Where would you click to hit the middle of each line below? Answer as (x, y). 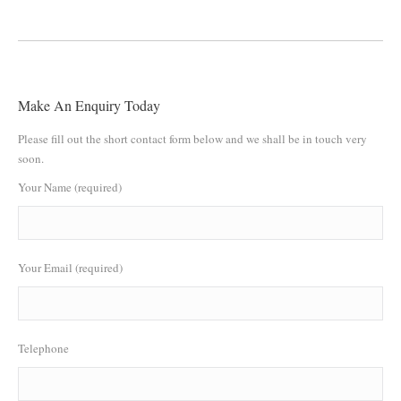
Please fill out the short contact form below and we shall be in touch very (192, 139)
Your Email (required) (70, 268)
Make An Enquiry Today (89, 105)
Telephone (43, 348)
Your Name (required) (70, 187)
